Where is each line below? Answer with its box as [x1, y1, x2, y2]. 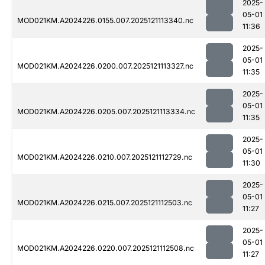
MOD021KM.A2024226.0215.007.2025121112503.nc [17, 198, 192, 208]
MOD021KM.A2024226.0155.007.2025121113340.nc [17, 16, 193, 25]
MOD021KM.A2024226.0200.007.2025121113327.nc [17, 62, 193, 71]
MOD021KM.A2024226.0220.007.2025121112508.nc [17, 244, 194, 253]
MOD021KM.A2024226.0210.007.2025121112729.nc [17, 153, 192, 162]
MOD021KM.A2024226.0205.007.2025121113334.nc [17, 107, 195, 117]
